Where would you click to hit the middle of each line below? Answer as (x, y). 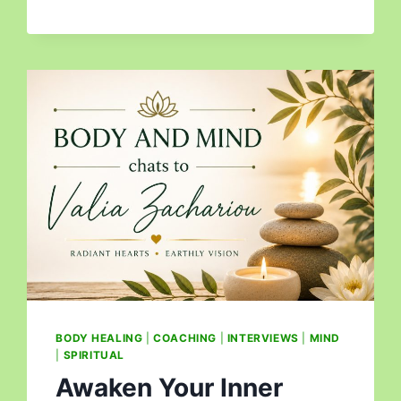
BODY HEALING (99, 337)
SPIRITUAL (94, 354)
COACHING (185, 337)
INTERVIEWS (263, 337)
